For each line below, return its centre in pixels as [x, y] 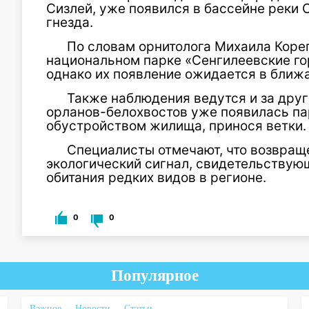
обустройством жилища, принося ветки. [176, 126]
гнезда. [70, 22]
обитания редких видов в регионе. [156, 177]
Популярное [154, 276]
